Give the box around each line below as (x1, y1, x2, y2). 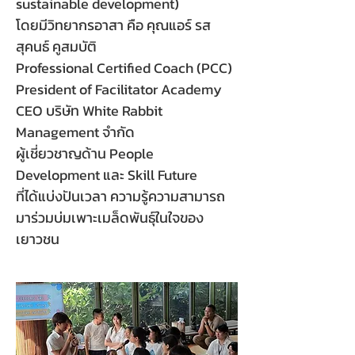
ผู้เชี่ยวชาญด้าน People (16, 143, 154, 164)
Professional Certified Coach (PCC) (16, 57, 232, 78)
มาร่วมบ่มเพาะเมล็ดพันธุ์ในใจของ (16, 207, 204, 228)
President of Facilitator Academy (16, 78, 222, 100)
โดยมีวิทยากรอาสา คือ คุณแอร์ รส (16, 14, 211, 36)
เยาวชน (16, 228, 59, 250)
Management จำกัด (16, 121, 135, 143)
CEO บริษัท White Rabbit (16, 100, 162, 121)
